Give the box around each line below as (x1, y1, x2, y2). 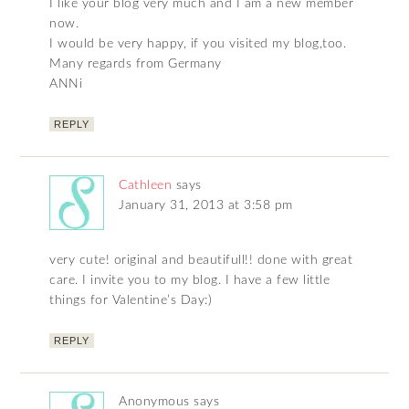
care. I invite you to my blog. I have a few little (49, 274, 330, 288)
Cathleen (119, 179, 173, 193)
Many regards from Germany (49, 58, 222, 71)
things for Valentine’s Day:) (49, 294, 213, 308)
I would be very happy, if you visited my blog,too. (49, 37, 347, 51)
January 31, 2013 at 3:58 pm (119, 199, 293, 213)
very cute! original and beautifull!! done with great (49, 254, 353, 267)
